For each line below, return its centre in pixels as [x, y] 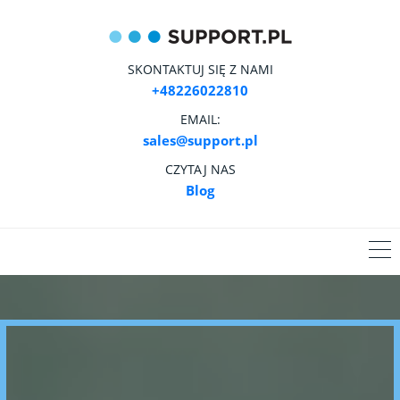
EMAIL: [200, 119]
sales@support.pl [200, 140]
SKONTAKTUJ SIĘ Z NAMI [200, 69]
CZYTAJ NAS [200, 169]
